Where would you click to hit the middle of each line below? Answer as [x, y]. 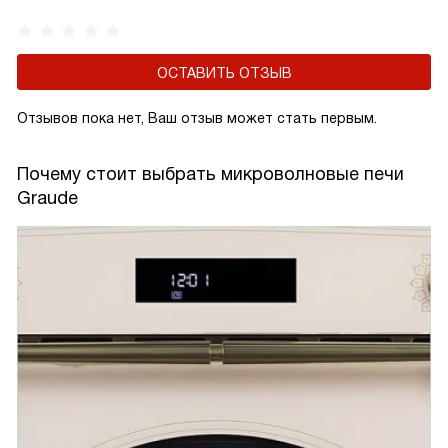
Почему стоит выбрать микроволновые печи [210, 174]
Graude [47, 198]
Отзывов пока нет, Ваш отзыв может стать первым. [197, 118]
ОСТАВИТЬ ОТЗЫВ [224, 73]
